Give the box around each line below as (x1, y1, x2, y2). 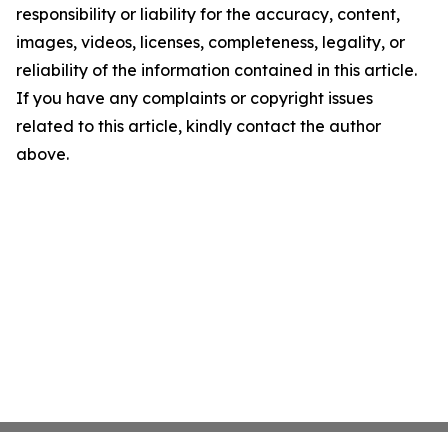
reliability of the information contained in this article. (16, 60, 417, 81)
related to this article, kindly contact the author (16, 116, 381, 137)
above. (16, 144, 69, 165)
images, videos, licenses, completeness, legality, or (16, 32, 405, 53)
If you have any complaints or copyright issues (16, 88, 373, 109)
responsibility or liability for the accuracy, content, (16, 4, 400, 25)
